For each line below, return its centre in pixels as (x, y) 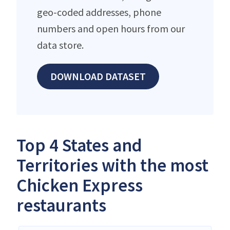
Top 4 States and (79, 145)
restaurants (61, 205)
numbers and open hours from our (111, 28)
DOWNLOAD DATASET (98, 76)
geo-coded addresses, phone (99, 12)
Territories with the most (112, 165)
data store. (60, 45)
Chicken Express (80, 185)
